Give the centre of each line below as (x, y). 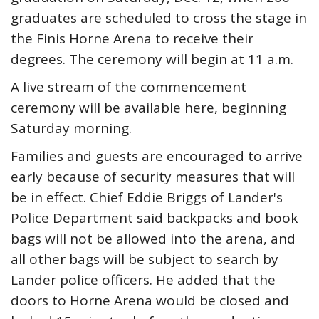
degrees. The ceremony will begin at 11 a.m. (152, 59)
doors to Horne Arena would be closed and (150, 300)
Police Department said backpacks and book (154, 218)
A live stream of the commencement (129, 87)
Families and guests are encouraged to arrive (157, 156)
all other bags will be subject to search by (145, 259)
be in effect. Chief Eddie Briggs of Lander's (147, 197)
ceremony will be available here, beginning (148, 108)
